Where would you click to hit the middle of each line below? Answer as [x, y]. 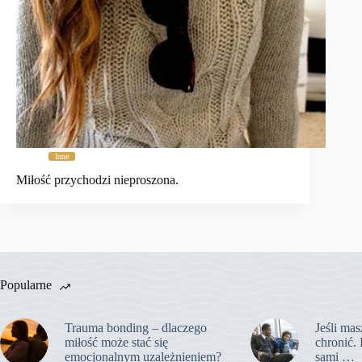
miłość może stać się [116, 342]
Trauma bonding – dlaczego [136, 327]
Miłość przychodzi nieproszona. [97, 179]
